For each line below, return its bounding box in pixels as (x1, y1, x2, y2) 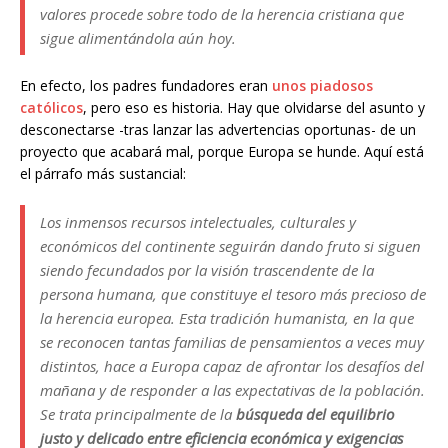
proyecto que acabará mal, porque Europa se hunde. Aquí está (20, 142, 424, 161)
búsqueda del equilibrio (236, 404, 394, 424)
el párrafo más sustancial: (20, 164, 186, 183)
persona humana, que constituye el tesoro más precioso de (40, 284, 426, 304)
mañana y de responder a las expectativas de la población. (40, 380, 425, 400)
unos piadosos (272, 76, 373, 95)
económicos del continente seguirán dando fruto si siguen (40, 236, 421, 256)
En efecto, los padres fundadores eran (20, 76, 272, 95)
